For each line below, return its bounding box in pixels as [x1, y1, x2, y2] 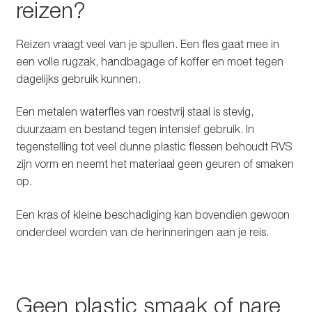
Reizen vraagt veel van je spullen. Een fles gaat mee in [15, 37, 279, 50]
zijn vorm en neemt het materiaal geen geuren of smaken [15, 157, 294, 171]
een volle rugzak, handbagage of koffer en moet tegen [15, 54, 283, 68]
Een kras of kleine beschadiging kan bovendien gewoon [15, 208, 290, 221]
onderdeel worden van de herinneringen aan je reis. [15, 225, 269, 238]
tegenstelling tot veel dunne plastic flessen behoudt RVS [15, 140, 292, 153]
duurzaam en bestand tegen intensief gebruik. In [15, 123, 254, 136]
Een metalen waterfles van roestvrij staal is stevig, [15, 105, 253, 118]
